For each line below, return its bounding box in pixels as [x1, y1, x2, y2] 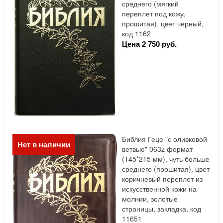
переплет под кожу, [122, 8, 186, 19]
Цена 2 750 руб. [122, 38, 177, 50]
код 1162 [122, 28, 151, 39]
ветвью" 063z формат [122, 144, 193, 154]
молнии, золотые [122, 194, 178, 204]
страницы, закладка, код [122, 204, 201, 214]
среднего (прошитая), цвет [122, 164, 210, 174]
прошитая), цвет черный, [122, 18, 204, 29]
